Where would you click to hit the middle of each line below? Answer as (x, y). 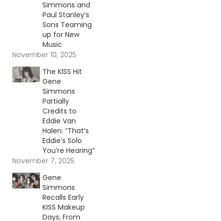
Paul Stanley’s (66, 15)
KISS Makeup (63, 207)
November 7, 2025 (43, 161)
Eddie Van (59, 121)
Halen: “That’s (65, 131)
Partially (55, 101)
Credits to (59, 111)
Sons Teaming (67, 25)
